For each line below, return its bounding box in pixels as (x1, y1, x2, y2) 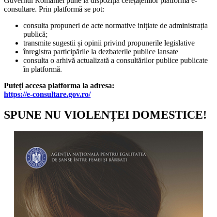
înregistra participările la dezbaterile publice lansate (23, 47, 178, 56)
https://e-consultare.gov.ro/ (4, 90, 91, 99)
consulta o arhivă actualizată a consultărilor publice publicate (23, 56, 208, 65)
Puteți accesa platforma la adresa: (4, 81, 114, 90)
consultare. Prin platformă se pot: (4, 5, 104, 14)
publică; (23, 30, 47, 39)
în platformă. (23, 65, 62, 74)
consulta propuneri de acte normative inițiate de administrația (23, 21, 208, 30)
